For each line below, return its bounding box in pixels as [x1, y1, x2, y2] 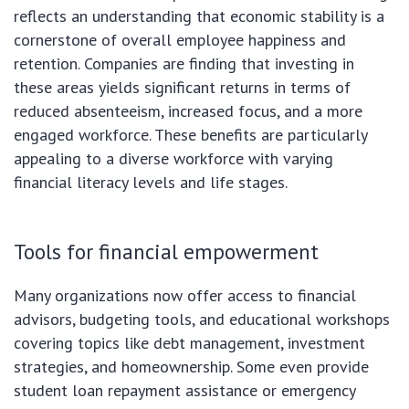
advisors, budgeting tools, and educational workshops [14, 308, 390, 330]
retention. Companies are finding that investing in [14, 52, 354, 74]
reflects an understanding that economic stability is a [14, 5, 384, 26]
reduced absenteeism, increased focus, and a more [14, 100, 362, 121]
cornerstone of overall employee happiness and [14, 28, 346, 50]
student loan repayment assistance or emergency [14, 379, 355, 401]
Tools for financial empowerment [14, 236, 319, 265]
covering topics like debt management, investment [14, 331, 365, 353]
